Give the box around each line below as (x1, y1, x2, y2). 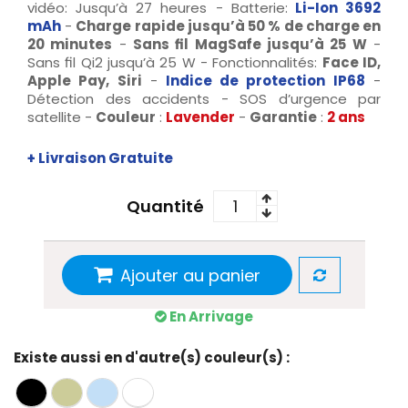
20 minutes (27, 34, 113, 54)
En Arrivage (167, 306, 253, 326)
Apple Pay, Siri (27, 70, 142, 90)
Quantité (127, 194, 204, 218)
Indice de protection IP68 (158, 70, 365, 90)
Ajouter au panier (119, 264, 260, 287)
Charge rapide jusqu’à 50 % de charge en (76, 15, 382, 36)
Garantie (250, 107, 317, 127)
